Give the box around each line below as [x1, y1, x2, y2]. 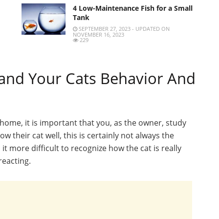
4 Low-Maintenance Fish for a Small [73, 3, 193, 13]
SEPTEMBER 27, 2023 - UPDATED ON [77, 24, 170, 32]
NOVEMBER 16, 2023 [73, 30, 124, 38]
